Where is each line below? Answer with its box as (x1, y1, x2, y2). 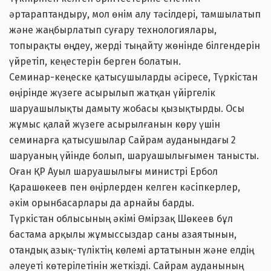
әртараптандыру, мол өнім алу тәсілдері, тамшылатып (9, 8, 261, 21)
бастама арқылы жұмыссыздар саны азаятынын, (9, 229, 237, 241)
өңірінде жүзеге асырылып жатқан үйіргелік (9, 87, 215, 99)
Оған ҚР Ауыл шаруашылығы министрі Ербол (9, 166, 218, 178)
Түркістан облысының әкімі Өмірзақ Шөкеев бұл (9, 213, 233, 225)
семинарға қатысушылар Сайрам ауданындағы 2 (9, 134, 236, 146)
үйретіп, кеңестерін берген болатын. (9, 56, 181, 68)
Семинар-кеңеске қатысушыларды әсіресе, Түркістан (9, 71, 258, 83)
